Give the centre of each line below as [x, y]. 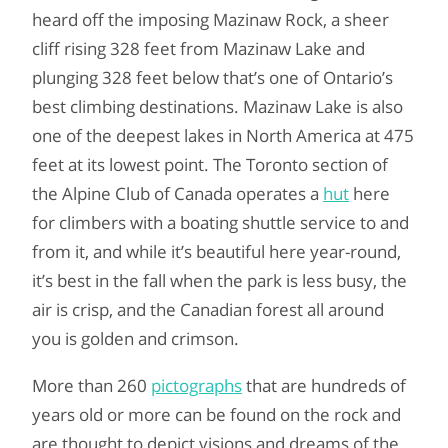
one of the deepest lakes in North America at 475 [223, 136]
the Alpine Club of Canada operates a [177, 194]
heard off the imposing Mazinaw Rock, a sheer [210, 20]
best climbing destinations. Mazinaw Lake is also [217, 107]
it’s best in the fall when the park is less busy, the [219, 281]
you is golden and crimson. [135, 339]
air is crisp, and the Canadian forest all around [208, 310]
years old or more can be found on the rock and [216, 415]
